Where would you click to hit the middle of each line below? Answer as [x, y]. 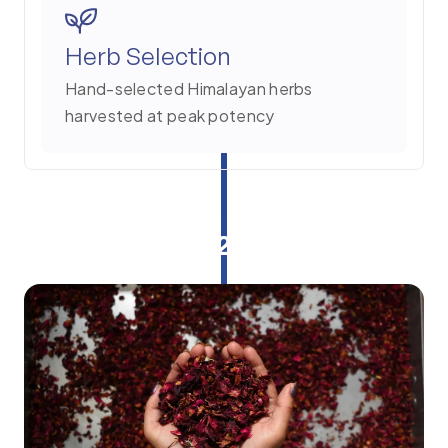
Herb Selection [148, 56]
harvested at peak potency [170, 116]
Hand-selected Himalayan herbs [189, 89]
